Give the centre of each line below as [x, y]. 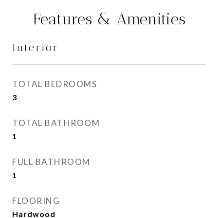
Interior [36, 47]
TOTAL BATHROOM [56, 123]
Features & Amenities [109, 19]
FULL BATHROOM [51, 162]
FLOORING [36, 201]
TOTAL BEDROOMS [54, 84]
